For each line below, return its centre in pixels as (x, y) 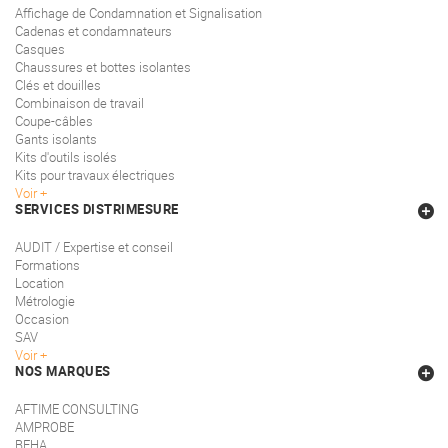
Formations (47, 265)
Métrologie (45, 301)
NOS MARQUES (63, 371)
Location (39, 283)
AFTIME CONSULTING (77, 409)
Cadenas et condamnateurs (93, 31)
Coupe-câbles (54, 121)
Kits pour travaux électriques (95, 175)
